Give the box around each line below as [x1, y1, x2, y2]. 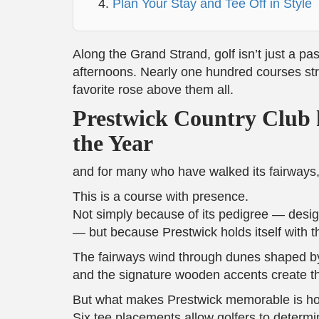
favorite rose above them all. [73, 83, 234, 97]
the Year [73, 130, 153, 156]
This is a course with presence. [73, 189, 249, 204]
